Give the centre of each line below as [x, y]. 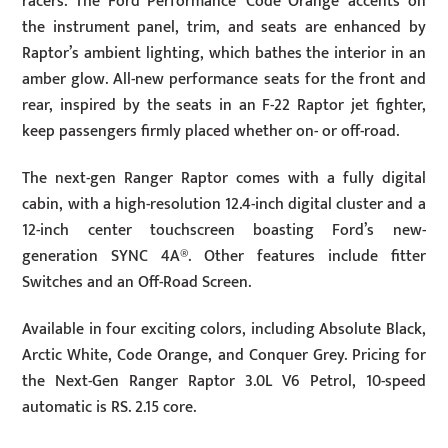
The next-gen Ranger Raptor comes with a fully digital [224, 179]
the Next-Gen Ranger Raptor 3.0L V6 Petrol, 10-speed [224, 382]
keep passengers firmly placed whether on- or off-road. [211, 132]
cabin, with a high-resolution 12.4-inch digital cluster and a [224, 205]
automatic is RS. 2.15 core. [109, 408]
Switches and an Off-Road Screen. [137, 283]
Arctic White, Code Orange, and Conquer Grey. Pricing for [224, 356]
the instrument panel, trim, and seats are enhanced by [224, 28]
